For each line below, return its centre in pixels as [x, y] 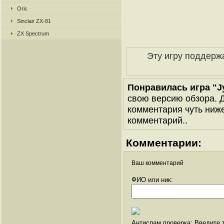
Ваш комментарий [157, 163]
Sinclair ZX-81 [34, 21]
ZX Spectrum [33, 33]
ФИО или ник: [152, 180]
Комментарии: [164, 143]
